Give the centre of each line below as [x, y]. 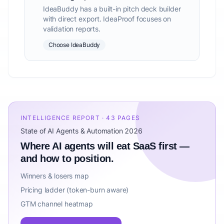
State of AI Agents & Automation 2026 [81, 131]
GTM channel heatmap [57, 204]
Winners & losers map [55, 176]
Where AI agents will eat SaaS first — [105, 146]
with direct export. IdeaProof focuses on [107, 19]
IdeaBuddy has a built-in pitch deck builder [112, 9]
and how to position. [67, 158]
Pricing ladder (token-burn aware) [75, 190]
